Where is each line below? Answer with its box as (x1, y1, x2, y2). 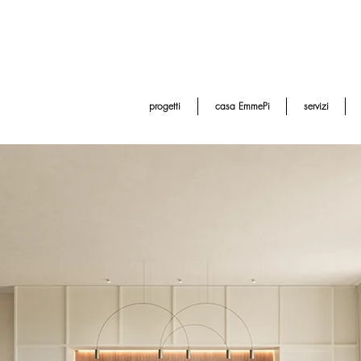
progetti (149, 99, 180, 113)
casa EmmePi (214, 99, 270, 113)
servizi (303, 99, 329, 113)
